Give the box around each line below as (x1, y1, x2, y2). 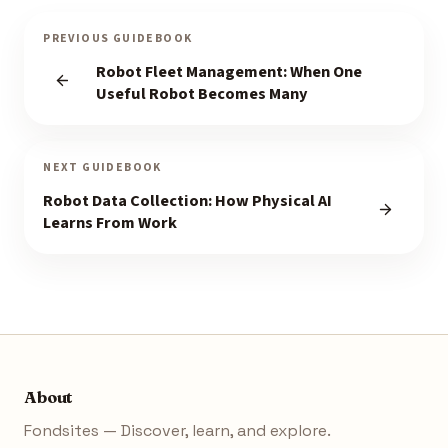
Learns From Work (43, 211, 178, 236)
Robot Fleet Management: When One (95, 59, 362, 84)
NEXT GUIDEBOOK (43, 159, 162, 177)
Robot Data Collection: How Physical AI (43, 189, 333, 214)
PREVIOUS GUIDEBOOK (43, 30, 193, 48)
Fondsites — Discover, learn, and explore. (24, 419, 331, 441)
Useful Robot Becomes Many (95, 81, 308, 106)
